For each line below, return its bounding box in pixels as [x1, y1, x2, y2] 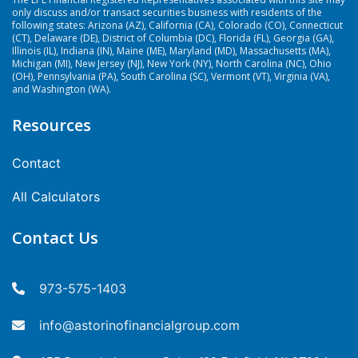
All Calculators [12, 189, 100, 205]
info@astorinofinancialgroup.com [39, 317, 240, 333]
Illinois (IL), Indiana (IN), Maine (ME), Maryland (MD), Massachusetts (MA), [12, 44, 331, 58]
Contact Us [12, 227, 98, 249]
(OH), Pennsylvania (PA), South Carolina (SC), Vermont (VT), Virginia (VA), [12, 70, 330, 83]
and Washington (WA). [12, 82, 111, 96]
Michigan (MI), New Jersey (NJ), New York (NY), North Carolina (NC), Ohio [12, 57, 332, 70]
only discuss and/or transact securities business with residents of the [12, 6, 322, 19]
